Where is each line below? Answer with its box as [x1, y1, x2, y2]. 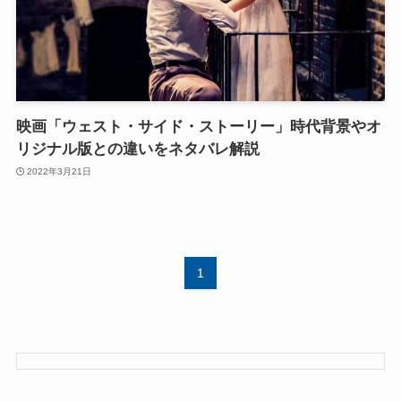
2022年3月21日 [27, 166, 92, 176]
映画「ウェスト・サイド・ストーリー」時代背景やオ [15, 118, 381, 136]
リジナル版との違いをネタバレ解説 [15, 141, 260, 158]
